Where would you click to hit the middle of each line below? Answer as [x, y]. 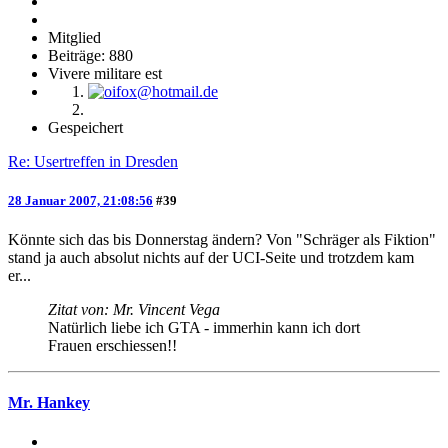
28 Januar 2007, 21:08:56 [80, 200]
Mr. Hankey [49, 403]
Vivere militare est [105, 73]
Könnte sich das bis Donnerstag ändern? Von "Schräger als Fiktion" [222, 239]
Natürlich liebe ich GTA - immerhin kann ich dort [204, 327]
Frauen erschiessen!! [112, 345]
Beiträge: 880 [90, 55]
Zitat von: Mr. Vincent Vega [134, 309]
